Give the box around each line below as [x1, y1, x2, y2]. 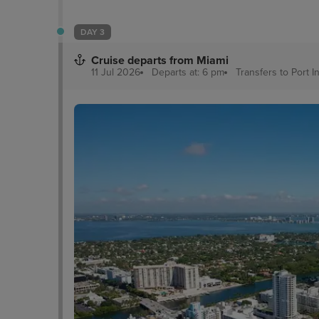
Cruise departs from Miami [91, 53, 229, 68]
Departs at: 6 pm [152, 66, 224, 78]
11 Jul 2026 [91, 66, 140, 78]
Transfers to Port [236, 66, 312, 78]
